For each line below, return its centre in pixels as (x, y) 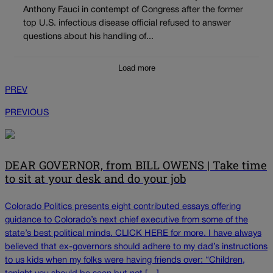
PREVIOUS (27, 113)
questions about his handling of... (88, 37)
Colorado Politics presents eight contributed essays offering (123, 207)
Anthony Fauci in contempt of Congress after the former (133, 10)
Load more (136, 68)
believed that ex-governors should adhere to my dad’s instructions (136, 247)
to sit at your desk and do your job (95, 179)
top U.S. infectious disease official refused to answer (127, 23)
